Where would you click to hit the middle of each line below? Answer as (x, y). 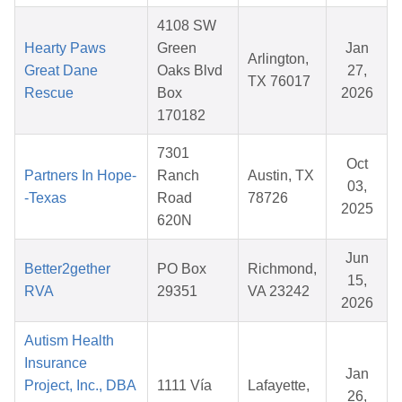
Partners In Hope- (80, 176)
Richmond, (282, 269)
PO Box (182, 269)
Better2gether (67, 269)
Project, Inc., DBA (80, 386)
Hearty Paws (65, 48)
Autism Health (69, 341)
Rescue (49, 93)
